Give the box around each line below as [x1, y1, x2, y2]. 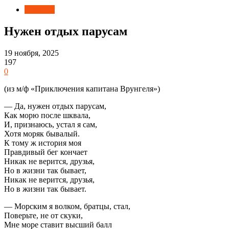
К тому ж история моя [4, 138, 81, 147]
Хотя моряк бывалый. [4, 129, 80, 138]
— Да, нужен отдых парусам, [4, 101, 106, 110]
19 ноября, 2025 [4, 48, 59, 57]
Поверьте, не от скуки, [4, 211, 83, 220]
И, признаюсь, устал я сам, [4, 120, 97, 129]
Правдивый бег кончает [4, 147, 87, 156]
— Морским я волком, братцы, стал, [4, 201, 130, 211]
